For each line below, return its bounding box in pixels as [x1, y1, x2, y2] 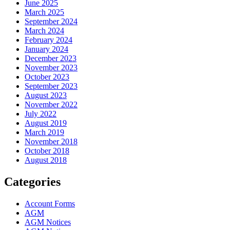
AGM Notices [25, 218, 71, 227]
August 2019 [25, 119, 67, 128]
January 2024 [25, 45, 68, 54]
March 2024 [25, 26, 64, 35]
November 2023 [25, 63, 78, 72]
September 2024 [25, 17, 78, 26]
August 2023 [25, 91, 67, 100]
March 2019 [25, 128, 64, 137]
